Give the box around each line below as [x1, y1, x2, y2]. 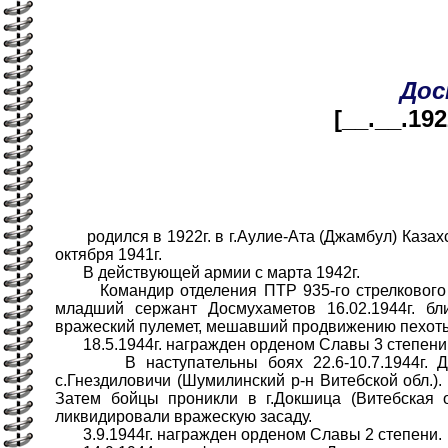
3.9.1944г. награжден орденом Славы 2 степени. [55, 426, 442, 444]
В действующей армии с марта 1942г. [55, 264, 360, 282]
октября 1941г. [55, 246, 162, 264]
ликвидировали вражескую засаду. [55, 408, 312, 426]
